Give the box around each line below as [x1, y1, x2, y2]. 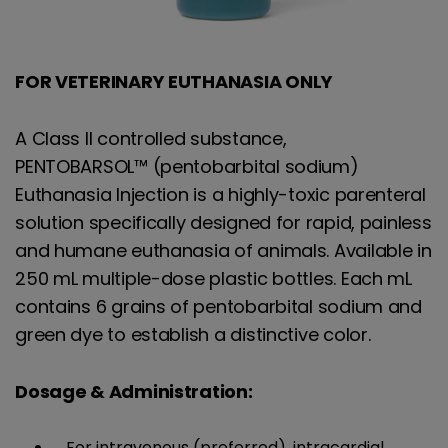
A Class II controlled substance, [15, 125, 287, 151]
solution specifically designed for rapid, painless [15, 209, 432, 235]
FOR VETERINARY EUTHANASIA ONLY [15, 69, 333, 95]
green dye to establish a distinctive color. [15, 321, 376, 347]
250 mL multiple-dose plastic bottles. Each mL [15, 265, 412, 291]
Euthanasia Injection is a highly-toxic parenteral [15, 181, 426, 207]
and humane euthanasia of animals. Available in [15, 237, 432, 263]
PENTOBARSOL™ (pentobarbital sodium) [15, 153, 359, 179]
